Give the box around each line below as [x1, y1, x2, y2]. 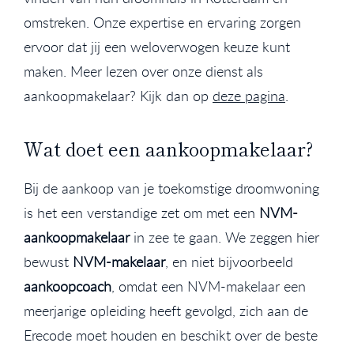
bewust [24, 251, 73, 271]
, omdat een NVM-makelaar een [111, 276, 306, 296]
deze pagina [213, 85, 285, 105]
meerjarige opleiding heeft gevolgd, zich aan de [24, 300, 308, 320]
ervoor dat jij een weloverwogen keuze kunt [24, 36, 290, 56]
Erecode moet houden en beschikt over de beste [24, 325, 318, 345]
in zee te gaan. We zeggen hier [130, 227, 319, 247]
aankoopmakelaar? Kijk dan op [24, 85, 213, 105]
